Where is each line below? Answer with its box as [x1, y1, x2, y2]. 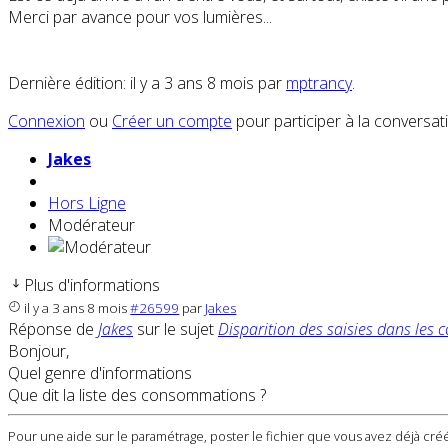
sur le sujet [133, 318, 218, 341]
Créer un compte [112, 110, 232, 133]
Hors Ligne [48, 192, 126, 215]
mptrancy [286, 72, 352, 95]
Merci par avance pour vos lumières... [8, 6, 272, 29]
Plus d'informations [24, 274, 160, 297]
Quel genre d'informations [8, 362, 192, 385]
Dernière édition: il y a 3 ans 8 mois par [8, 72, 286, 95]
